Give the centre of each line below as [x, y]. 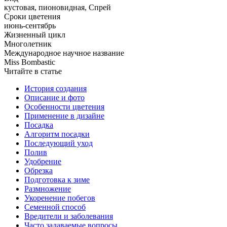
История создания [55, 88]
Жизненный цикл [35, 34]
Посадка [39, 125]
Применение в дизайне [64, 116]
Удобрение [43, 161]
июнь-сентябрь [30, 25]
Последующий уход [59, 143]
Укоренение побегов [60, 198]
